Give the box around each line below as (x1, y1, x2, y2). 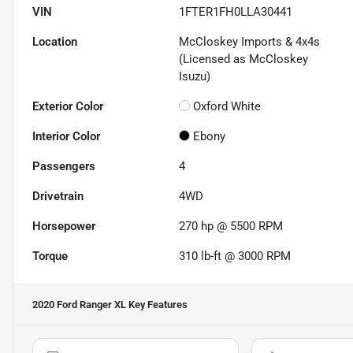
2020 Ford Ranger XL (32, 299, 126, 311)
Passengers (32, 159, 95, 174)
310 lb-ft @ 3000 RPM (179, 249, 292, 264)
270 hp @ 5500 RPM (179, 219, 284, 234)
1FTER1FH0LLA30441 (179, 5, 293, 20)
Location (32, 35, 77, 50)
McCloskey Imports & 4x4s (179, 35, 321, 50)
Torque (32, 249, 68, 264)
